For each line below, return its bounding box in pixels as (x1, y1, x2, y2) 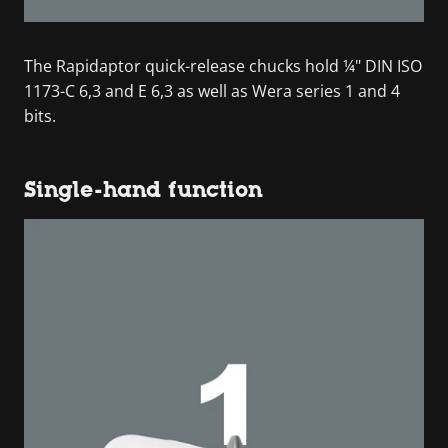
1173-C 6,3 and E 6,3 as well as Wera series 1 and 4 (24, 79, 400, 102)
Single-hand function (24, 176, 263, 202)
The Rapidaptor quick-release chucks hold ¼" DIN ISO (24, 54, 422, 77)
